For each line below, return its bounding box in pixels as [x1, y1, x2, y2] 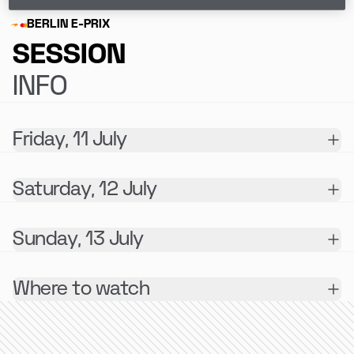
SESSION [13, 36, 126, 73]
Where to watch [13, 276, 149, 302]
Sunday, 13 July [13, 226, 144, 252]
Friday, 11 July [13, 126, 127, 153]
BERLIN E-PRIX [27, 17, 110, 32]
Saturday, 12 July [13, 176, 157, 202]
